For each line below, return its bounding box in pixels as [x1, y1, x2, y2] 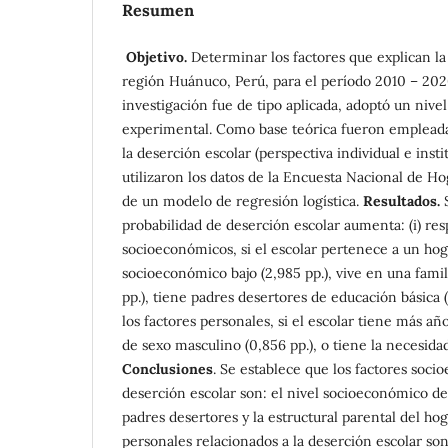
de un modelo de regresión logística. [122, 191, 363, 210]
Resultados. [363, 191, 444, 210]
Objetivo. [122, 47, 191, 66]
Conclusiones [122, 359, 213, 378]
